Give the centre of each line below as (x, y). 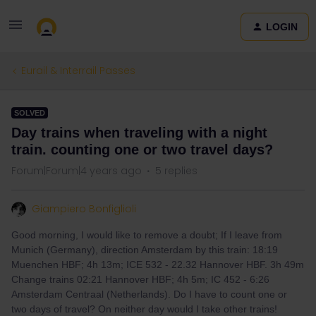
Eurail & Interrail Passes (78, 71)
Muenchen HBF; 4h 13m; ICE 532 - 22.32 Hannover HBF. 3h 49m (158, 265)
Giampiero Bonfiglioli (84, 209)
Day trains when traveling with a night (139, 133)
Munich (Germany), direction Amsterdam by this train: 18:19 (145, 250)
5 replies (176, 171)
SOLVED (30, 113)
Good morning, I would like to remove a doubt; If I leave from (147, 235)
